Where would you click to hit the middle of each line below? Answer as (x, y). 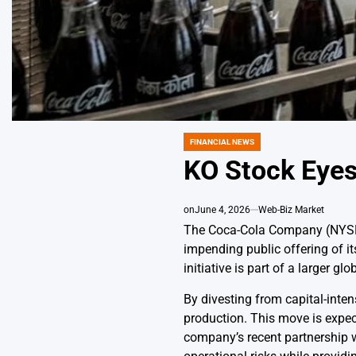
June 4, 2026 (222, 209)
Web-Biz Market (291, 209)
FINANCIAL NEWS (222, 141)
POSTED (197, 146)
